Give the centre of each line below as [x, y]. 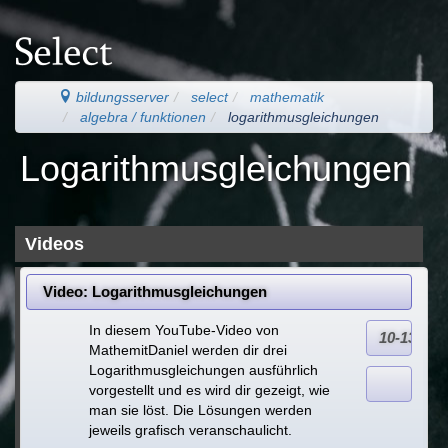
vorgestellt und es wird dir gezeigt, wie [210, 389]
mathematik [287, 97]
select [209, 97]
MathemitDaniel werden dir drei [188, 349]
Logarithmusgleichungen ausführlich [204, 369]
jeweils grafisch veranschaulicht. [191, 429]
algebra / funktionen [143, 117]
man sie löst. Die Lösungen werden [201, 409]
